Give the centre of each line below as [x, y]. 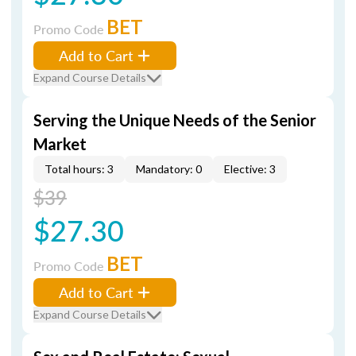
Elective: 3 [250, 169]
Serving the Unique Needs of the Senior [175, 120]
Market [60, 144]
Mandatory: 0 [169, 169]
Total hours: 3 [79, 169]
